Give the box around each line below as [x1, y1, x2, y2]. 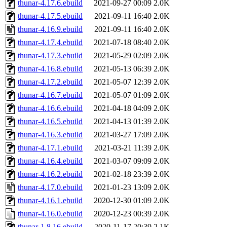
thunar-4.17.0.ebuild [18, 183, 83, 192]
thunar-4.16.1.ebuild [18, 196, 83, 205]
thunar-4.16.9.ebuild [18, 25, 83, 34]
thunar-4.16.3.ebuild [18, 130, 83, 139]
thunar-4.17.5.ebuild [18, 12, 83, 21]
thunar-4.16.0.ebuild [18, 209, 83, 218]
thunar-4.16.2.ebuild [18, 170, 83, 179]
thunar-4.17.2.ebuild [18, 78, 83, 87]
